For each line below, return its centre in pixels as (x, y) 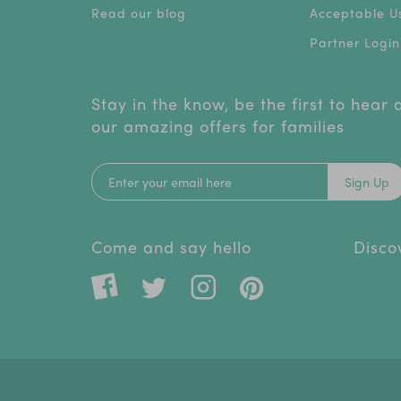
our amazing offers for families (218, 126)
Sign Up (367, 182)
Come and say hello (171, 247)
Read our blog (139, 13)
